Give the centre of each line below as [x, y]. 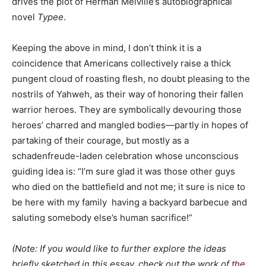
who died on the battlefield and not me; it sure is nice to [129, 187]
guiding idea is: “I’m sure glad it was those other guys [123, 171]
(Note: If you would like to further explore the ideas [119, 248]
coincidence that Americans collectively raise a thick [121, 63]
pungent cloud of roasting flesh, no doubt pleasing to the [131, 79]
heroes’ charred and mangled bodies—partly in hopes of [130, 125]
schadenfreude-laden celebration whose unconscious [125, 156]
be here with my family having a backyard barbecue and [129, 202]
